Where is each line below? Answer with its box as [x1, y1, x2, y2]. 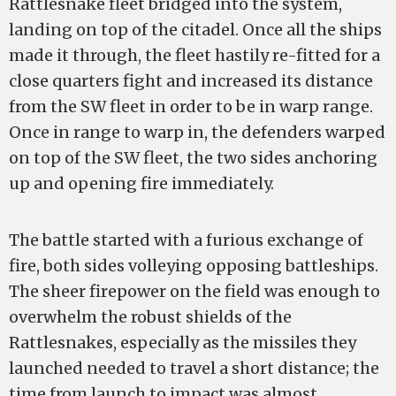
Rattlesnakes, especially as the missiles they [9, 332, 356, 353]
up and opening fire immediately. [9, 173, 274, 194]
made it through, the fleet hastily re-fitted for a [9, 45, 380, 65]
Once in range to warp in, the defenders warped [9, 122, 385, 142]
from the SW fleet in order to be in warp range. [9, 96, 373, 117]
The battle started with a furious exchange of [9, 230, 363, 250]
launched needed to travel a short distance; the [9, 358, 379, 378]
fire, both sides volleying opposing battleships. [9, 255, 378, 276]
